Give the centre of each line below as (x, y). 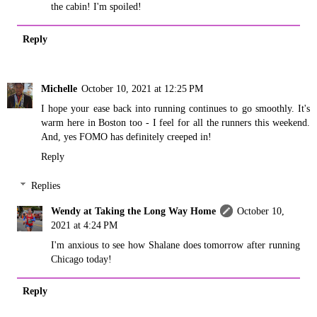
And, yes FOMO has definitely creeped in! (126, 136)
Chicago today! (82, 259)
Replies (46, 186)
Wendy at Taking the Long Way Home (134, 211)
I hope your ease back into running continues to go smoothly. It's (175, 108)
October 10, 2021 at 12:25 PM (142, 88)
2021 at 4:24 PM (85, 225)
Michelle (59, 88)
